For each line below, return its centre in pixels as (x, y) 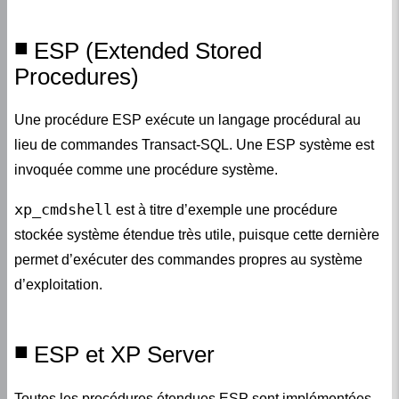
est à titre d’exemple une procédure (225, 209)
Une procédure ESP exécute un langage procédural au (187, 119)
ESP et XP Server (124, 355)
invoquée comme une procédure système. (146, 169)
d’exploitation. (58, 284)
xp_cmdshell (63, 209)
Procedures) (77, 76)
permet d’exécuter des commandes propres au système (188, 259)
